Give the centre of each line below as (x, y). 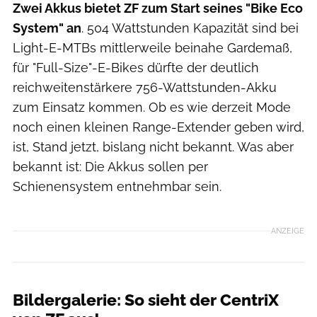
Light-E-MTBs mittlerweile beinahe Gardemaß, (152, 48)
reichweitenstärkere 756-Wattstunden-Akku (145, 88)
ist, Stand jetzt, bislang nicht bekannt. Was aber (153, 147)
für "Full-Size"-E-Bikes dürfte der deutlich (136, 68)
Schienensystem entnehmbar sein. (117, 187)
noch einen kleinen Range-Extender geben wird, (158, 127)
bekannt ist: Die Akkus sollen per (110, 167)
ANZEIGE (288, 230)
